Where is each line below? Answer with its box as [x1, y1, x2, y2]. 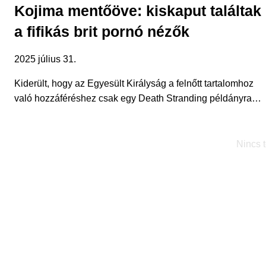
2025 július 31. [14, 53, 76, 64]
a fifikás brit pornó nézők [14, 23, 189, 40]
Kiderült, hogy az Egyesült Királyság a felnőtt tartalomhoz [14, 78, 254, 88]
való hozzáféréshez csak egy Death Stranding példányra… [14, 93, 261, 103]
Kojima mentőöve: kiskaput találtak [14, 2, 261, 19]
